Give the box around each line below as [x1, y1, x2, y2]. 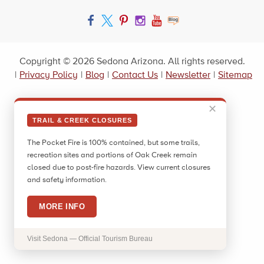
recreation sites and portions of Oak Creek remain [27, 150, 197, 160]
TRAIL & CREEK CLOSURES [32, 116, 132, 124]
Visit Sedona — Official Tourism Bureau [27, 235, 153, 243]
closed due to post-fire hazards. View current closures [27, 163, 211, 173]
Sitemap [218, 69, 252, 81]
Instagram [140, 21, 181, 33]
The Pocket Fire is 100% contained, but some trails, [27, 138, 200, 148]
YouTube [156, 21, 192, 33]
